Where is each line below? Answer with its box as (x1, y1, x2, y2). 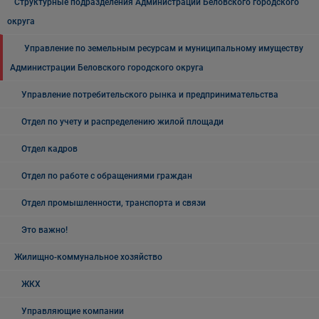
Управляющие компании (21, 306, 124, 316)
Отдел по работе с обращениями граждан (21, 171, 192, 181)
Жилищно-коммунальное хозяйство (14, 252, 162, 262)
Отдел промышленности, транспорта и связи (21, 198, 206, 208)
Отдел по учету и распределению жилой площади (21, 117, 224, 127)
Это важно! (21, 225, 68, 235)
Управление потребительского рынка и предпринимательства (21, 90, 278, 100)
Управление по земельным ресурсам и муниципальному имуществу (24, 43, 303, 53)
